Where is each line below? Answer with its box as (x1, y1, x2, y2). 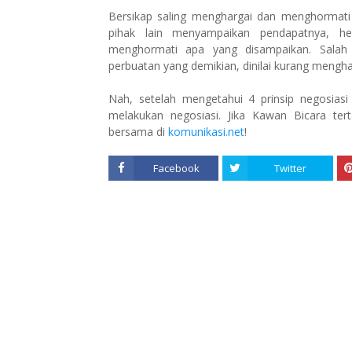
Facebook (152, 161, 200, 175)
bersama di (108, 124, 168, 139)
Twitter (274, 161, 307, 175)
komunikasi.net (168, 124, 244, 139)
